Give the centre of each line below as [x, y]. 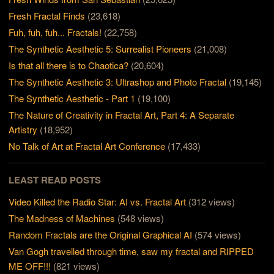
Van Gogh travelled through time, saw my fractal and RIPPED [131, 251]
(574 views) [218, 235]
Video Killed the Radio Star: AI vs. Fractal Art [98, 202]
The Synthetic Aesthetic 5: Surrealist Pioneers [100, 49]
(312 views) [212, 202]
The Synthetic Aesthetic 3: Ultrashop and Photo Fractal [118, 82]
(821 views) [77, 266]
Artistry [23, 130]
